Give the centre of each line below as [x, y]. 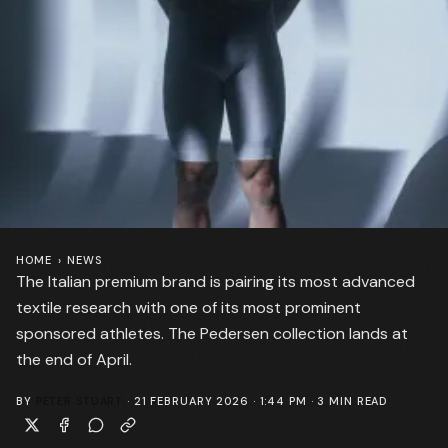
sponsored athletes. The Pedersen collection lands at [212, 333]
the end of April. [74, 359]
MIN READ [357, 401]
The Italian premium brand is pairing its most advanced [215, 281]
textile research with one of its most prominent [188, 307]
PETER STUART [79, 401]
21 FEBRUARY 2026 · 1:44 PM [220, 401]
